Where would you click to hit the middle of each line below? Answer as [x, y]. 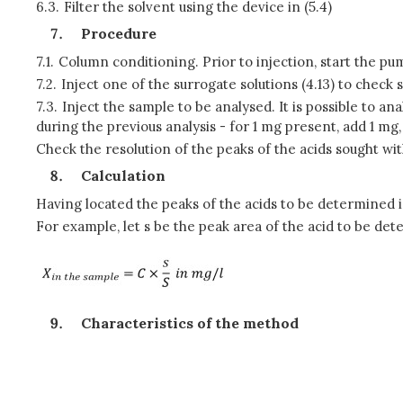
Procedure [119, 33]
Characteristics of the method [190, 323]
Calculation [123, 175]
